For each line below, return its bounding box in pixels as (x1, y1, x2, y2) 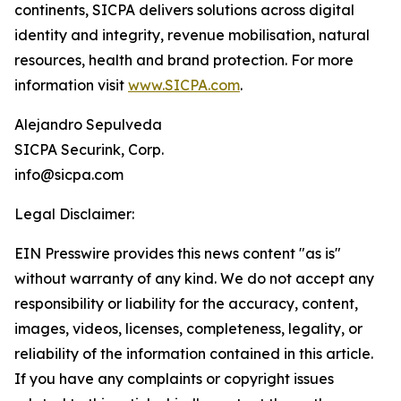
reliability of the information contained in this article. (14, 345, 373, 363)
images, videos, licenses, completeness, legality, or (14, 320, 363, 338)
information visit (14, 76, 128, 95)
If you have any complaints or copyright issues (14, 370, 334, 388)
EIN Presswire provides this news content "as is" (14, 244, 341, 263)
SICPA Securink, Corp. (14, 141, 164, 159)
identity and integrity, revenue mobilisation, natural (14, 26, 370, 45)
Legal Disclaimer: (14, 205, 134, 224)
